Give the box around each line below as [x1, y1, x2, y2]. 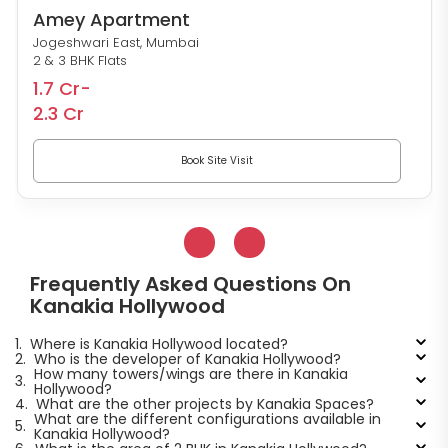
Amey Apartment [32, 6, 190, 32]
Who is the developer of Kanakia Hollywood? [33, 348, 341, 369]
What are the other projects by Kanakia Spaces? [35, 393, 374, 414]
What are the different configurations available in [33, 408, 381, 429]
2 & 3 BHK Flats [32, 50, 127, 70]
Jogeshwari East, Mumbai [32, 32, 199, 52]
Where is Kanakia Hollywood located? [29, 333, 288, 354]
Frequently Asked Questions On [30, 269, 351, 298]
